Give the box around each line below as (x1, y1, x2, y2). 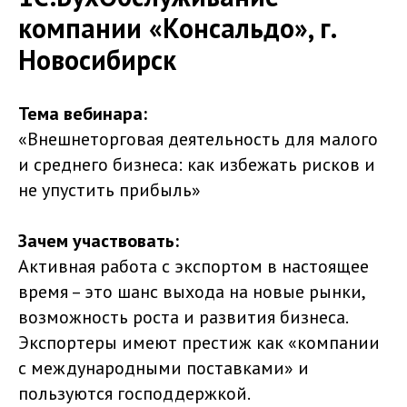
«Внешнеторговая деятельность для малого (18, 127, 378, 151)
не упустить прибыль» (18, 178, 201, 202)
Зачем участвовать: (18, 229, 179, 253)
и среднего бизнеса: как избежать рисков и (18, 153, 375, 176)
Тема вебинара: (18, 102, 147, 125)
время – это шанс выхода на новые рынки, (18, 280, 364, 303)
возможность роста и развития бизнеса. (18, 305, 347, 329)
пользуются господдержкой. (18, 382, 251, 405)
